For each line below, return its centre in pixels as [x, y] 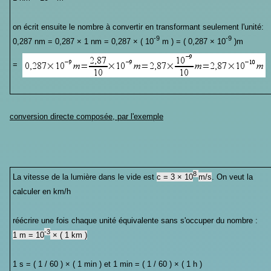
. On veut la [232, 177]
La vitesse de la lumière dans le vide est [84, 177]
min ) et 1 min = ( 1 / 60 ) [129, 264]
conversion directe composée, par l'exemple [87, 116]
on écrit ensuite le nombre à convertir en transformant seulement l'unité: [138, 27]
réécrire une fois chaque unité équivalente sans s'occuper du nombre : [135, 220]
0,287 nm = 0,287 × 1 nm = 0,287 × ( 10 [83, 41]
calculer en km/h [41, 191]
